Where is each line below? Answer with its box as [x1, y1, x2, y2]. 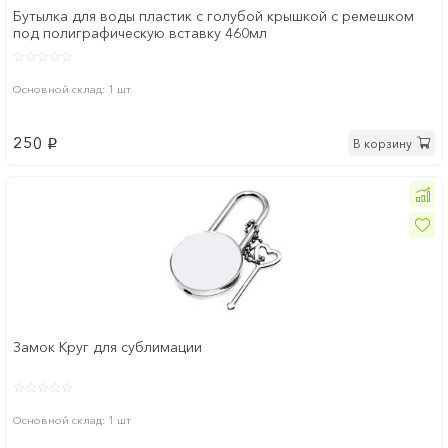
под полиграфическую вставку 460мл [13, 24, 267, 43]
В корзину [353, 135, 412, 151]
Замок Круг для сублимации [13, 338, 202, 357]
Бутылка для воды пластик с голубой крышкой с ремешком [13, 7, 414, 26]
